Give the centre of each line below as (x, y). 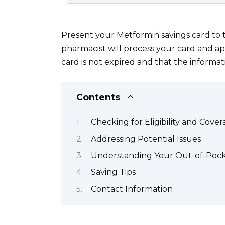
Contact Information (132, 189)
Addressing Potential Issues (146, 139)
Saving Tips (113, 172)
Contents (98, 97)
